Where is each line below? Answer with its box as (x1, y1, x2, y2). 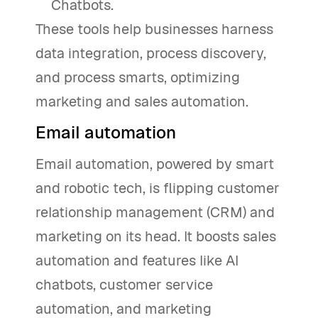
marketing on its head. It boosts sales (35, 227, 276, 246)
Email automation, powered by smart (35, 155, 274, 174)
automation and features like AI (35, 251, 238, 270)
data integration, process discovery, (35, 44, 266, 63)
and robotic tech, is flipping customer (35, 179, 280, 198)
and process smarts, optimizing (35, 68, 240, 87)
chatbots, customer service (35, 275, 213, 295)
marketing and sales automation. (35, 92, 248, 111)
